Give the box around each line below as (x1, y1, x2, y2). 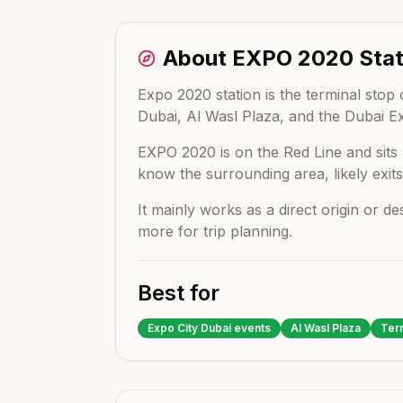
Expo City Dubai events (148, 321, 271, 335)
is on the (216, 143, 283, 161)
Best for (138, 280, 219, 306)
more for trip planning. (138, 222, 292, 240)
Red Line (283, 143, 342, 161)
